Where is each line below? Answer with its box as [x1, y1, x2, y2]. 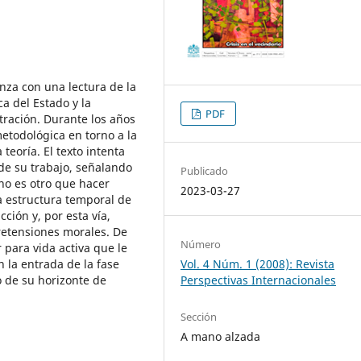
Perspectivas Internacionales [180, 272, 337, 288]
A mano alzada [180, 329, 261, 345]
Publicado [180, 164, 229, 178]
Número [180, 237, 222, 252]
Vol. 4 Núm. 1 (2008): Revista [180, 256, 335, 272]
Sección [180, 309, 218, 325]
